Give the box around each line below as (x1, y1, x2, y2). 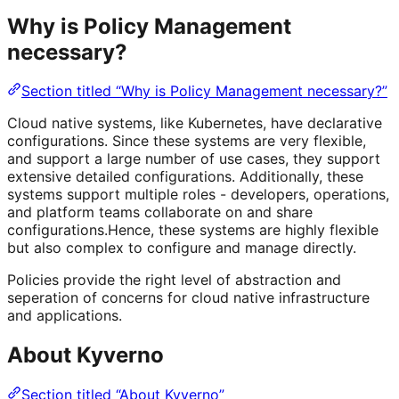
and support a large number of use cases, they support (7, 150, 380, 168)
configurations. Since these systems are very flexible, (7, 132, 366, 151)
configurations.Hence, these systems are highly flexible (7, 221, 379, 240)
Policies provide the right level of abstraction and (7, 271, 341, 289)
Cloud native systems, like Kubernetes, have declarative (7, 114, 382, 133)
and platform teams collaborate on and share (7, 203, 313, 222)
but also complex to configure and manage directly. (7, 239, 356, 257)
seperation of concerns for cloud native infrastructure (7, 289, 370, 307)
